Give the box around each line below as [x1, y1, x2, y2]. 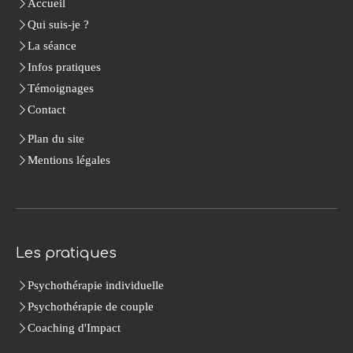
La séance [28, 39, 76, 52]
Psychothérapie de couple [28, 299, 154, 313]
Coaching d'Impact [28, 321, 121, 334]
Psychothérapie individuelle [28, 278, 164, 292]
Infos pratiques [28, 60, 101, 73]
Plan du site [28, 132, 84, 145]
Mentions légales [28, 153, 110, 166]
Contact [28, 102, 65, 116]
